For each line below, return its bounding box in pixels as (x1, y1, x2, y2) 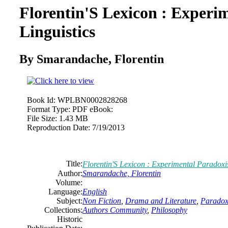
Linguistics (19, 22, 95, 41)
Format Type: (27, 104, 70, 113)
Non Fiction (82, 196, 121, 205)
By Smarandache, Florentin (19, 52, 164, 66)
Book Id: (27, 95, 55, 104)
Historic (57, 214, 82, 223)
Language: (48, 187, 82, 196)
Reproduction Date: (27, 123, 90, 132)
